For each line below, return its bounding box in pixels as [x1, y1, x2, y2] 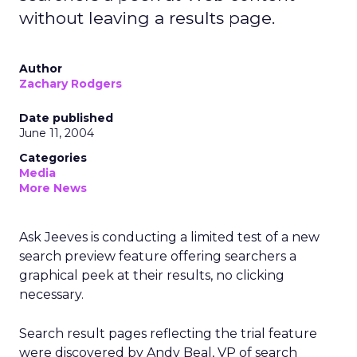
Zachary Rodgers [19, 76, 122, 91]
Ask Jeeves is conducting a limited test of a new [19, 229, 320, 245]
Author [19, 61, 62, 76]
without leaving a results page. [19, 8, 275, 28]
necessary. [19, 287, 84, 302]
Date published [19, 111, 113, 125]
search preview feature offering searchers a [19, 249, 296, 264]
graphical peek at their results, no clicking [19, 268, 284, 283]
